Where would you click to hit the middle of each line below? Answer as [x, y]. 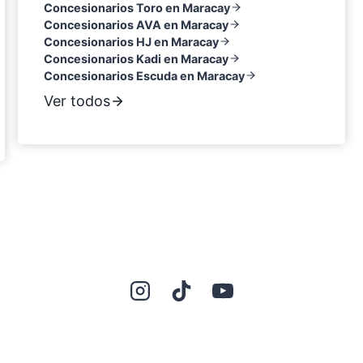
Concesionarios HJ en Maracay [132, 41]
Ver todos [77, 100]
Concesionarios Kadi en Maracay [137, 58]
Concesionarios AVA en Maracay [137, 24]
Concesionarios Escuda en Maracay [145, 75]
